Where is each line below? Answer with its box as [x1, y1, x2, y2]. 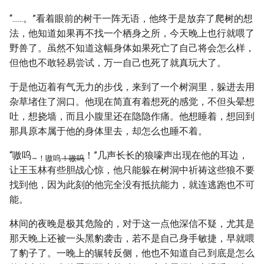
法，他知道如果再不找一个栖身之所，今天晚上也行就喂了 [9, 28, 255, 39]
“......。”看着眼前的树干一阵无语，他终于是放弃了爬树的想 [9, 13, 253, 24]
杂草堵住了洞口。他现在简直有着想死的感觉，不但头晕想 [9, 96, 255, 107]
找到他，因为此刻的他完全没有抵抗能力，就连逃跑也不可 [9, 179, 255, 190]
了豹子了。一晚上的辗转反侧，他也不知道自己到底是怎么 [9, 247, 255, 259]
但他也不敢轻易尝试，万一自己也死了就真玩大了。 [9, 57, 226, 68]
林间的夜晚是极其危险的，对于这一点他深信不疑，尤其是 [9, 218, 255, 229]
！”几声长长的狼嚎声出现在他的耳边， [84, 150, 249, 161]
